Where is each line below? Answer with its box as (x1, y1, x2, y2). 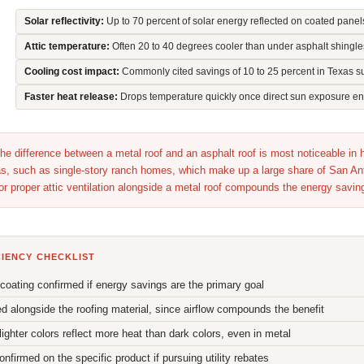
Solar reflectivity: (24, 15, 104, 27)
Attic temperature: (24, 40, 110, 52)
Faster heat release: (24, 90, 118, 102)
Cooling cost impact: (24, 65, 119, 77)
